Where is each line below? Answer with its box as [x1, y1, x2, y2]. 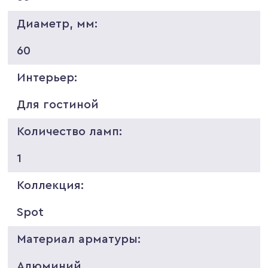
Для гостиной [17, 98, 99, 111]
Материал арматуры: [17, 233, 141, 245]
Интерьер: [17, 71, 78, 84]
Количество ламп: [17, 125, 123, 138]
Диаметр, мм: [17, 17, 98, 30]
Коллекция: [17, 179, 84, 191]
